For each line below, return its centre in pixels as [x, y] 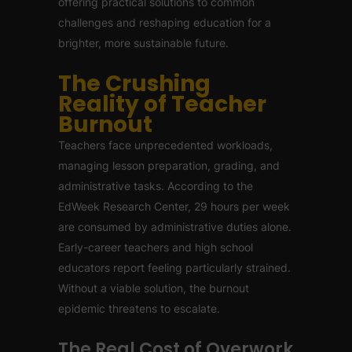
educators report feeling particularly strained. [174, 268]
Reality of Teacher [162, 104]
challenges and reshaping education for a [165, 22]
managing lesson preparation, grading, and [169, 165]
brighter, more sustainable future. [143, 43]
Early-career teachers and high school [156, 247]
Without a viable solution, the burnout [154, 288]
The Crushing [134, 84]
